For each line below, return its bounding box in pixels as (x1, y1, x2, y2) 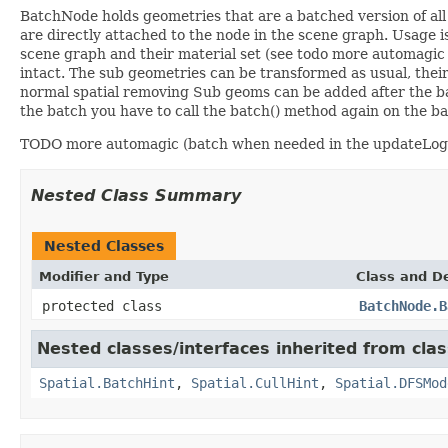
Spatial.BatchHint (39, 374, 175, 391)
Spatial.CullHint (191, 374, 319, 391)
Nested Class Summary (31, 185, 241, 205)
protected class (42, 297, 170, 314)
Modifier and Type (39, 268, 169, 284)
